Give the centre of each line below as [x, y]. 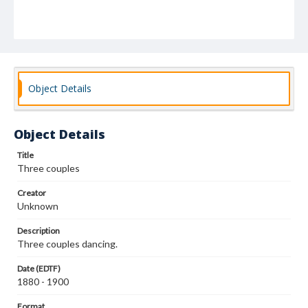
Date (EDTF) [39, 268]
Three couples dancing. [67, 244]
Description [38, 231]
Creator [32, 193]
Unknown [38, 206]
